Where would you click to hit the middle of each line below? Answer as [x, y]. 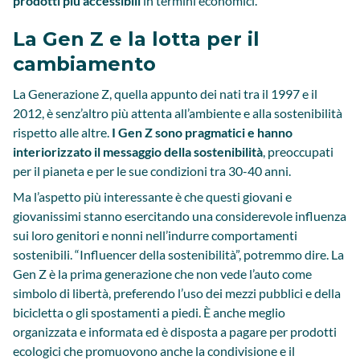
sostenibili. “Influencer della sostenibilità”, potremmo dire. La [178, 254]
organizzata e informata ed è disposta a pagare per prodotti [175, 331]
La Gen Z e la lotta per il [136, 39]
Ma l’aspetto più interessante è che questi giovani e [152, 196]
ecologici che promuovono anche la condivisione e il [154, 351]
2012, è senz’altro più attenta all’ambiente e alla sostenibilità [178, 113]
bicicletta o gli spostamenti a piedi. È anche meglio [149, 312]
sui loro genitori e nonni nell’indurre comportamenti [155, 235]
